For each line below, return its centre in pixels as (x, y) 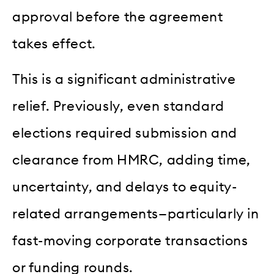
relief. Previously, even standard (118, 107)
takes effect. (54, 44)
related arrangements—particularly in (136, 214)
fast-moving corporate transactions (130, 241)
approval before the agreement (118, 17)
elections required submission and (125, 134)
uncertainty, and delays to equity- (125, 187)
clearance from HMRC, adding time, (131, 161)
